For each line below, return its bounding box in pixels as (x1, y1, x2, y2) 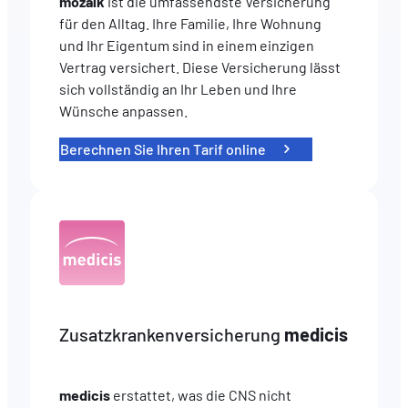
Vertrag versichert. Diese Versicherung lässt (59, 58, 342, 76)
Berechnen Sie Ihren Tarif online (60, 139, 267, 158)
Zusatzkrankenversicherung (59, 323, 285, 346)
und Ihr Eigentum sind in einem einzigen (59, 36, 315, 55)
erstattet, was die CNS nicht (110, 385, 292, 403)
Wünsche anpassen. (59, 102, 189, 120)
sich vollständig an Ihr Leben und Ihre (59, 80, 298, 98)
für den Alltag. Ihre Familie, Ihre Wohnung (59, 15, 322, 33)
